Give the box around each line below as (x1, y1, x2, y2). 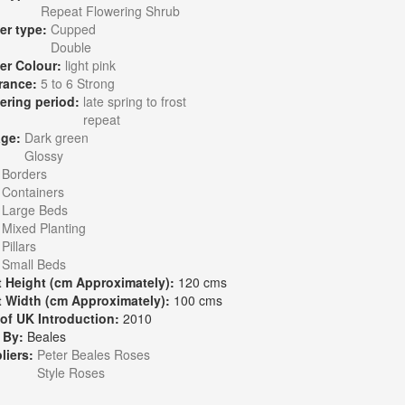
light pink (64, 56, 116, 74)
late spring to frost (82, 92, 186, 110)
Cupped (50, 20, 96, 38)
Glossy (24, 146, 63, 165)
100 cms (173, 291, 222, 309)
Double (50, 38, 91, 56)
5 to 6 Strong (40, 74, 115, 92)
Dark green (24, 128, 89, 146)
